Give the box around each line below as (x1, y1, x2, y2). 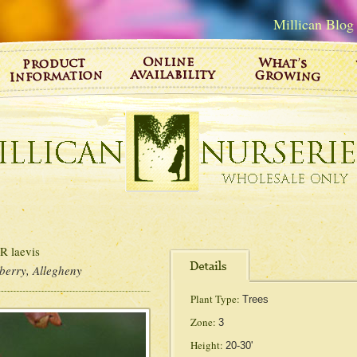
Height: (190, 338, 223, 352)
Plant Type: (190, 292, 240, 306)
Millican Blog (273, 14, 354, 33)
